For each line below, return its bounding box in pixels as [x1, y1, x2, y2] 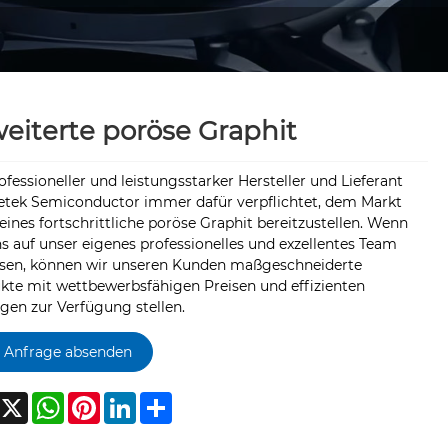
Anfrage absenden [3, 342, 132, 361]
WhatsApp [63, 391, 138, 410]
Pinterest [99, 391, 164, 410]
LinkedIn [135, 391, 195, 410]
